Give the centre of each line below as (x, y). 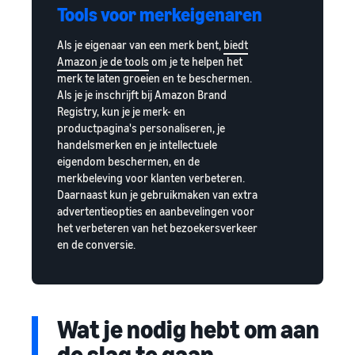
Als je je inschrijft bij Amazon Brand (142, 95)
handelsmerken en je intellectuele (137, 145)
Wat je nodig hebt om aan (188, 329)
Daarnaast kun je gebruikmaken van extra (157, 195)
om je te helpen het (196, 62)
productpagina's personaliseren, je (141, 128)
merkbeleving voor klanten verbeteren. (151, 178)
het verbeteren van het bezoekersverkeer (157, 228)
